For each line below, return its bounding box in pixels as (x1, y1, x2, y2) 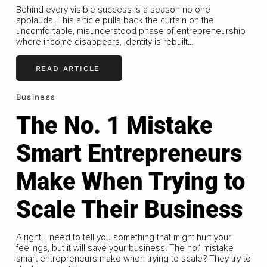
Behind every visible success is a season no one (15, 4, 210, 15)
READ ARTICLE (35, 64, 101, 73)
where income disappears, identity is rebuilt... (15, 36, 193, 48)
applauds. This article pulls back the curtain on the (15, 15, 214, 26)
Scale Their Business (15, 195, 243, 223)
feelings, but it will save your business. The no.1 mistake (15, 242, 234, 253)
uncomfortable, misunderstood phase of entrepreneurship (15, 26, 246, 37)
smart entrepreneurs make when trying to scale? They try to (15, 253, 251, 264)
